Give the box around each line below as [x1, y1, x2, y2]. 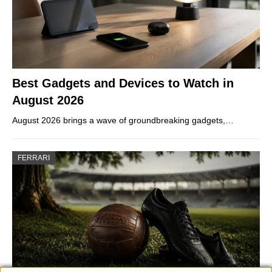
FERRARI [18, 154, 50, 163]
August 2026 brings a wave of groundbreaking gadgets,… [12, 115, 234, 126]
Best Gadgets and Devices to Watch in [12, 76, 234, 90]
